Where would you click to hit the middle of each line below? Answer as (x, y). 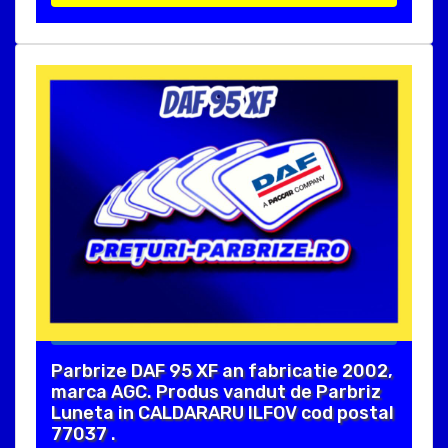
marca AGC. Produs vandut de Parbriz (216, 392)
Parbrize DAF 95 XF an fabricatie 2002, (222, 371)
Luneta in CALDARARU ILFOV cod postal (222, 413)
